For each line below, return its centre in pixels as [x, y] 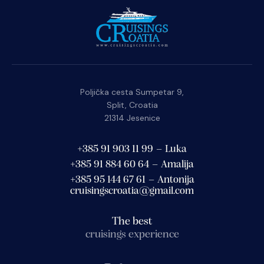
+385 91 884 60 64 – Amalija [132, 164]
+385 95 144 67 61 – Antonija [132, 180]
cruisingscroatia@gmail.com [132, 192]
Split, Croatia [132, 105]
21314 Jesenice [132, 118]
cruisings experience [132, 235]
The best [132, 222]
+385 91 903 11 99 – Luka [132, 149]
